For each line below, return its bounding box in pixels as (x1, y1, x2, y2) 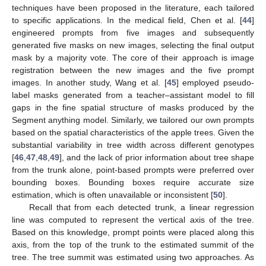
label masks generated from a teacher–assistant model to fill (12, 90, 254, 100)
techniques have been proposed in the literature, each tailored (12, 3, 254, 13)
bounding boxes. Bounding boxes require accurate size (12, 178, 254, 188)
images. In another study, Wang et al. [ (12, 78, 167, 88)
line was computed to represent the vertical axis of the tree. (12, 215, 254, 225)
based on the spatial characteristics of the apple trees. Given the (12, 128, 254, 138)
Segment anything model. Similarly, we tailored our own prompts (12, 115, 254, 125)
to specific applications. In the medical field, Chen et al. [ (12, 15, 242, 26)
